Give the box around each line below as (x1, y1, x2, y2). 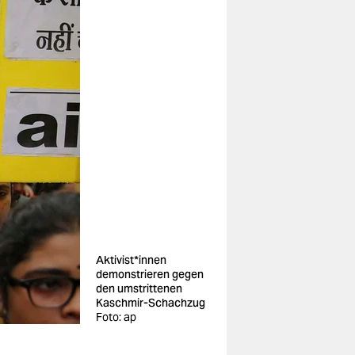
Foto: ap (96, 310, 136, 324)
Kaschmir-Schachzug (96, 296, 205, 310)
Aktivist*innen (96, 253, 166, 267)
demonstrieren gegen (96, 267, 204, 281)
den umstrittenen (96, 281, 182, 296)
